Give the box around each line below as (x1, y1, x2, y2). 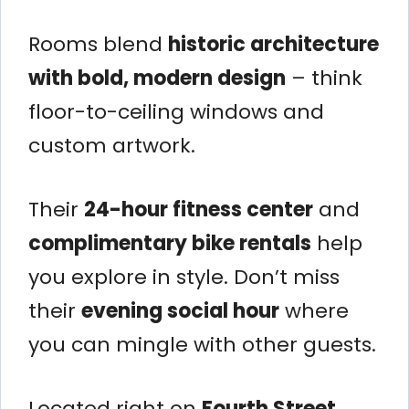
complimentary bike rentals (28, 228, 311, 257)
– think (286, 63, 362, 92)
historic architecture (168, 29, 379, 58)
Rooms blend (28, 29, 168, 58)
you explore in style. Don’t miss (28, 262, 340, 291)
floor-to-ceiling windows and (28, 97, 324, 126)
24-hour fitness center (84, 194, 313, 224)
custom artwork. (28, 131, 195, 160)
